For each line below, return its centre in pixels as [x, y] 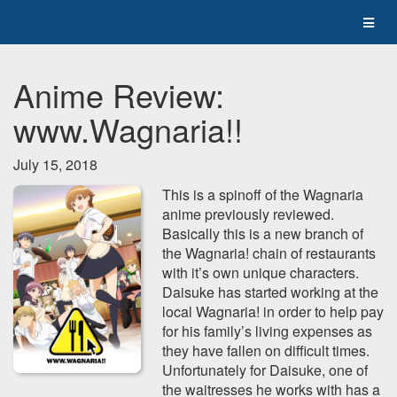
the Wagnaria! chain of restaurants [269, 253]
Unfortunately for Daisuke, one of [265, 370]
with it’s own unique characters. [261, 272]
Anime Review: [119, 94]
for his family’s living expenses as [267, 331]
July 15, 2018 [55, 164]
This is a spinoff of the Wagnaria [263, 195]
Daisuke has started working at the [270, 292]
